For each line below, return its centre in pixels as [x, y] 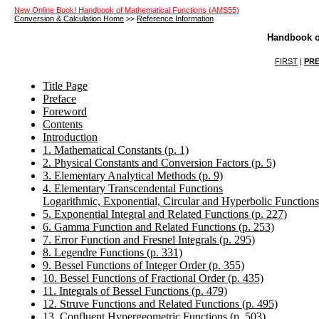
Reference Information [175, 19]
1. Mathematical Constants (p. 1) [116, 150]
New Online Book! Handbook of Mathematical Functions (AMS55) [127, 10]
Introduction [70, 137]
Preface [59, 99]
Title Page [65, 86]
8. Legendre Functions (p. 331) [113, 253]
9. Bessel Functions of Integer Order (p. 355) [143, 266]
